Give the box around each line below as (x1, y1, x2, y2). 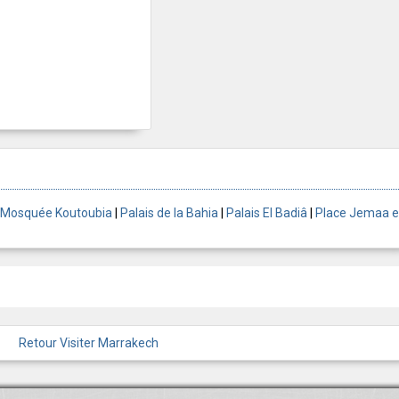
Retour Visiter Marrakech (19, 336, 159, 351)
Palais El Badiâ (226, 206, 307, 221)
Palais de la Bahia (120, 206, 218, 221)
